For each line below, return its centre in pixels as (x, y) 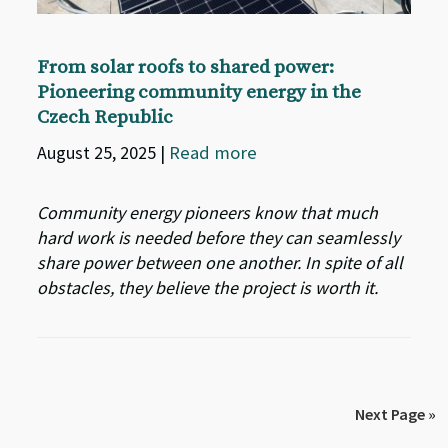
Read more (213, 153)
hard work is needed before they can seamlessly (219, 238)
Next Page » (395, 414)
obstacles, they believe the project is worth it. (208, 288)
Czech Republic (105, 118)
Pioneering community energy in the (199, 93)
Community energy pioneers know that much (208, 213)
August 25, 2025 (99, 153)
